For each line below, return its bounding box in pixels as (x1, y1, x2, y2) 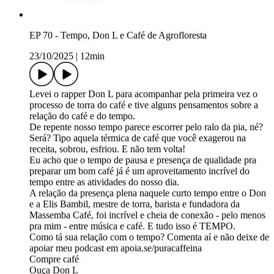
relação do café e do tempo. (29, 111, 135, 122)
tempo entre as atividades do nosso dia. (29, 177, 179, 188)
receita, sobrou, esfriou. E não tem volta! (29, 144, 185, 155)
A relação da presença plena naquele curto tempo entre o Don (29, 188, 266, 199)
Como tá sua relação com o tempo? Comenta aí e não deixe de (29, 232, 269, 243)
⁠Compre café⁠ (29, 254, 79, 265)
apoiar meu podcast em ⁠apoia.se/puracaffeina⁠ (29, 243, 202, 254)
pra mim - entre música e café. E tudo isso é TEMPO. (29, 221, 235, 232)
